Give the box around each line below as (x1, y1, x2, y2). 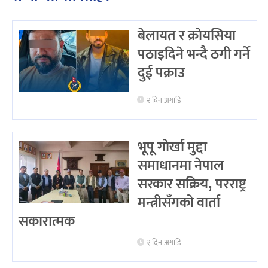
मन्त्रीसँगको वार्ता (137, 190, 220, 215)
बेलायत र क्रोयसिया (137, 23, 236, 48)
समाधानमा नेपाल (137, 153, 224, 178)
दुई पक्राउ (137, 60, 185, 85)
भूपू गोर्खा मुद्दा (137, 135, 207, 159)
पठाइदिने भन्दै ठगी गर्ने (137, 42, 250, 66)
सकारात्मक (19, 209, 75, 233)
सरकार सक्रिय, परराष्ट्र (137, 172, 246, 196)
